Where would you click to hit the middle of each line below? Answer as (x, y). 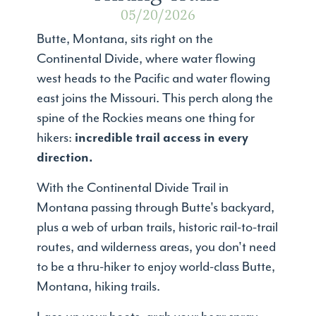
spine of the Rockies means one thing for (146, 119)
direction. (65, 158)
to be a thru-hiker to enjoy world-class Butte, (156, 267)
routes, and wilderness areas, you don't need (157, 248)
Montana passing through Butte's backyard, (156, 208)
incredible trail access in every (162, 138)
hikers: (56, 138)
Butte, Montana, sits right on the (125, 39)
